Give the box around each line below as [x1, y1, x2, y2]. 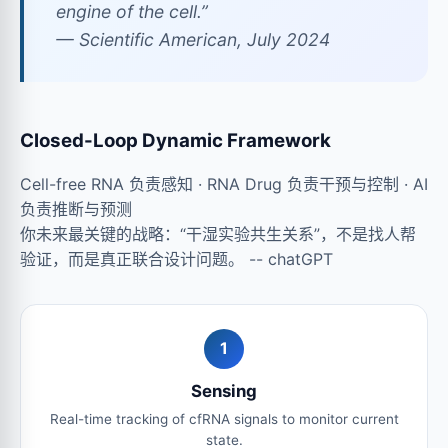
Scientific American [79, 28, 237, 50]
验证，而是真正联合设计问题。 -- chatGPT [20, 248, 333, 269]
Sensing [191, 380, 257, 401]
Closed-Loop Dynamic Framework [20, 128, 331, 152]
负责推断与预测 [20, 198, 132, 219]
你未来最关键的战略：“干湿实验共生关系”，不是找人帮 [20, 223, 416, 244]
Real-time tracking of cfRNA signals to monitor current [49, 410, 399, 427]
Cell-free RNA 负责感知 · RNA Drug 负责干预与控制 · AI [20, 173, 428, 194]
